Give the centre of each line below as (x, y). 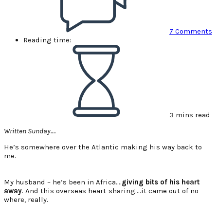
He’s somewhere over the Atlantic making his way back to (103, 147)
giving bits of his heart (161, 182)
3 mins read (190, 115)
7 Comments (191, 31)
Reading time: (47, 40)
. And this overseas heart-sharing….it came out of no (110, 191)
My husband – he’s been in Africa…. (63, 182)
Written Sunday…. (30, 131)
